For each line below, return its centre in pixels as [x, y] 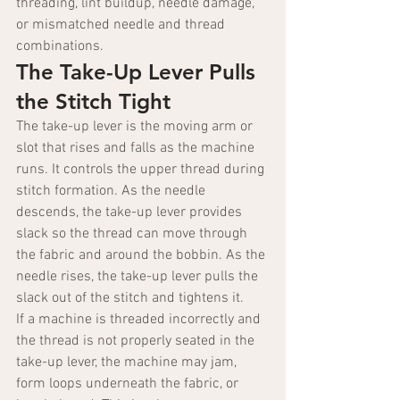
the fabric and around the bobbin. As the [142, 256]
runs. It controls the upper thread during [142, 170]
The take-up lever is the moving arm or [136, 127]
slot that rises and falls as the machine [137, 149]
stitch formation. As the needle [112, 192]
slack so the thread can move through [133, 234]
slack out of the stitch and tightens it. [130, 299]
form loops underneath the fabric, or [129, 384]
